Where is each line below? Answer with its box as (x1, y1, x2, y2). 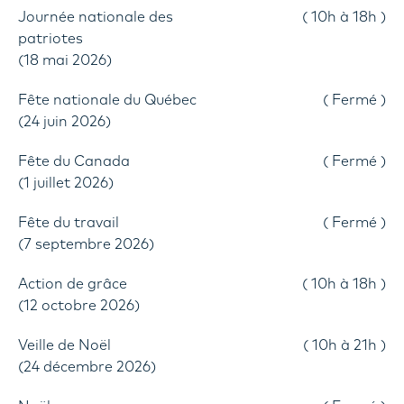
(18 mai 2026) (18, 53, 112, 68)
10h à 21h (308, 338, 381, 353)
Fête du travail (27, 216, 119, 230)
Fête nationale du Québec (27, 93, 197, 107)
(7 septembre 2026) (18, 237, 154, 252)
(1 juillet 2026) (18, 176, 114, 190)
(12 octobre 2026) (18, 298, 140, 313)
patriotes (18, 32, 83, 46)
